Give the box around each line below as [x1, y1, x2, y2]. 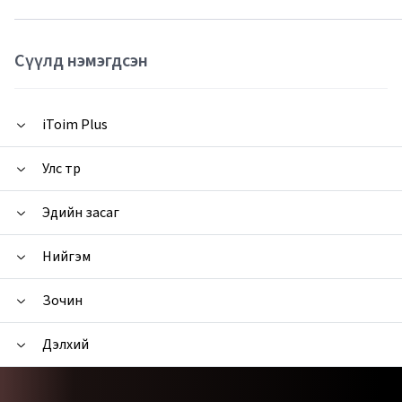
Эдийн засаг [42, 203, 119, 223]
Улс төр [42, 159, 81, 179]
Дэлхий [42, 335, 89, 355]
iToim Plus [42, 115, 108, 135]
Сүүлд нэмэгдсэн [14, 48, 148, 74]
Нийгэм [42, 247, 91, 267]
